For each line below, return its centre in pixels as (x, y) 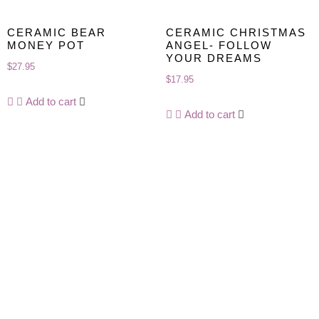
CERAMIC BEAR (57, 32)
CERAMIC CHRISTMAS (236, 32)
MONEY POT (46, 45)
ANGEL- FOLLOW (219, 45)
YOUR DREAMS (214, 58)
